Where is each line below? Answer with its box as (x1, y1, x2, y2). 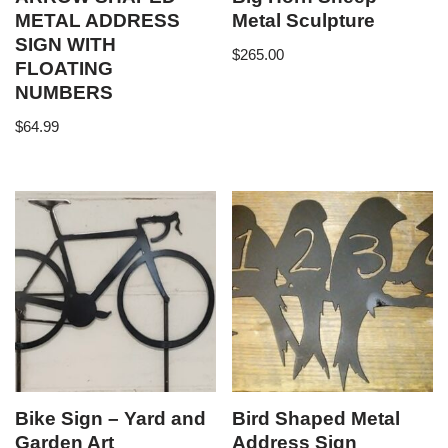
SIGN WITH (15, 34, 116, 56)
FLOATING (15, 58, 113, 80)
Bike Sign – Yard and (15, 407, 206, 429)
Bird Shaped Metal (232, 407, 401, 429)
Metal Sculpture (232, 10, 376, 32)
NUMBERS (15, 82, 113, 104)
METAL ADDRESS (15, 10, 180, 32)
